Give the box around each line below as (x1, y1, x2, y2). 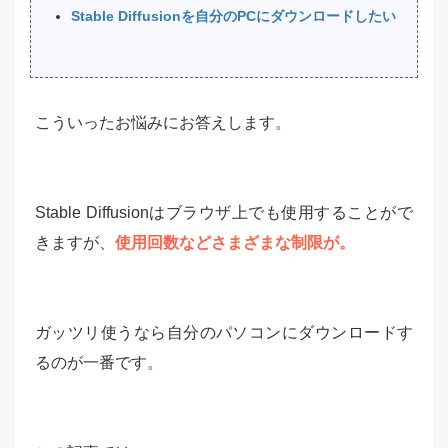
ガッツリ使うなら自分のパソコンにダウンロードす (35, 324, 413, 341)
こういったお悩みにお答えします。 (35, 114, 291, 131)
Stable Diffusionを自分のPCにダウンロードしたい (71, 8, 396, 24)
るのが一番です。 (35, 354, 163, 371)
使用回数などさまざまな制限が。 (115, 234, 355, 251)
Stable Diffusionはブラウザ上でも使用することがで (35, 204, 413, 221)
